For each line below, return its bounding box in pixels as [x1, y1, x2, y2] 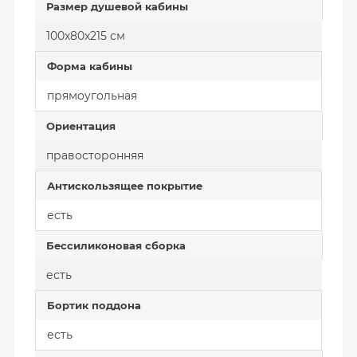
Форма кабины [46, 60, 132, 73]
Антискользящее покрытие [46, 179, 202, 192]
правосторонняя [45, 148, 143, 163]
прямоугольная [46, 88, 137, 103]
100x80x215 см [45, 29, 125, 43]
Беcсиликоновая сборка [45, 239, 186, 252]
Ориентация [45, 120, 116, 132]
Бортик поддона [46, 299, 141, 312]
